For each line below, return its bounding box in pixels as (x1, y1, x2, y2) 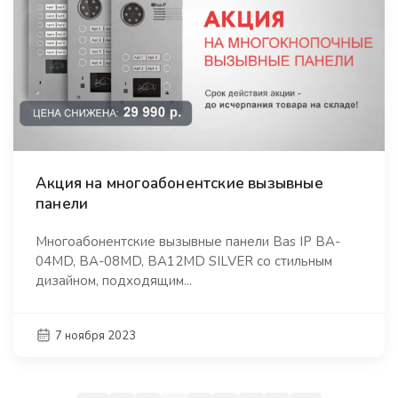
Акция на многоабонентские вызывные (36, 172, 323, 194)
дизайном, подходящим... (36, 271, 192, 290)
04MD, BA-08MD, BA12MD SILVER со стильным (36, 251, 332, 270)
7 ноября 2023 (55, 327, 137, 344)
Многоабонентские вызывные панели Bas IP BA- (36, 232, 340, 251)
